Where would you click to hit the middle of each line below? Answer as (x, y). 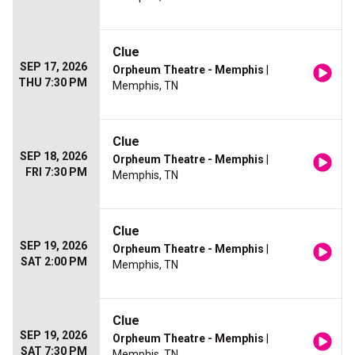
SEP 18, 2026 (53, 157)
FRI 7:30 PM (56, 172)
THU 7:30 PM (53, 83)
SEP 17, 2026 (53, 67)
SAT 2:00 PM (54, 262)
